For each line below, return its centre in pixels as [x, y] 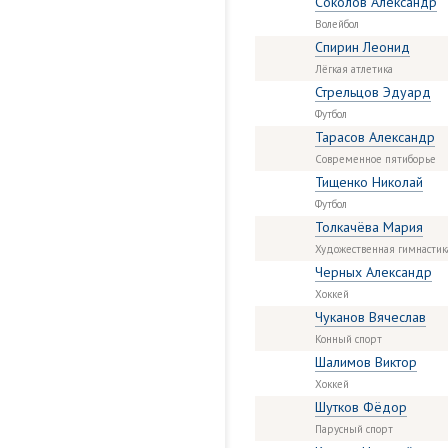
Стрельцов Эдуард [373, 92]
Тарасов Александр [375, 137]
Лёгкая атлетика [354, 69]
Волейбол [337, 24]
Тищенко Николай [369, 182]
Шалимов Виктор [366, 362]
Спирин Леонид [362, 47]
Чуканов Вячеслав [370, 317]
